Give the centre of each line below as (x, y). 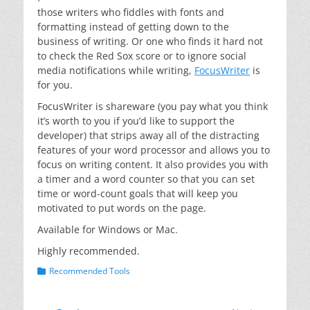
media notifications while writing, (116, 70)
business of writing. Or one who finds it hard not (150, 41)
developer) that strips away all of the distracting (148, 135)
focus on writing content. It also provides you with (153, 164)
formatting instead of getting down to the (133, 27)
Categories (58, 270)
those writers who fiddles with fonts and (131, 12)
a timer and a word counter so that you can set (146, 179)
